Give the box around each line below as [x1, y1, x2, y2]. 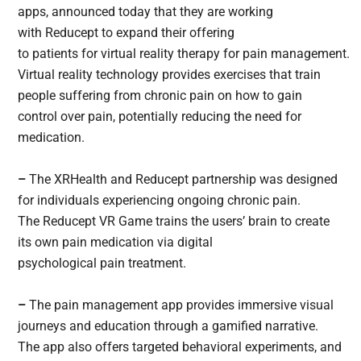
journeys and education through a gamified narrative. [18, 318, 319, 334]
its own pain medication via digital [18, 234, 214, 251]
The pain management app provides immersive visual [26, 297, 334, 313]
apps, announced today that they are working [18, 4, 274, 20]
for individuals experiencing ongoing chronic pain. [18, 193, 301, 209]
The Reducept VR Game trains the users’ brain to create [18, 214, 330, 230]
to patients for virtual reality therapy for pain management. [18, 46, 351, 62]
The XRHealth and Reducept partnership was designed [29, 172, 338, 188]
